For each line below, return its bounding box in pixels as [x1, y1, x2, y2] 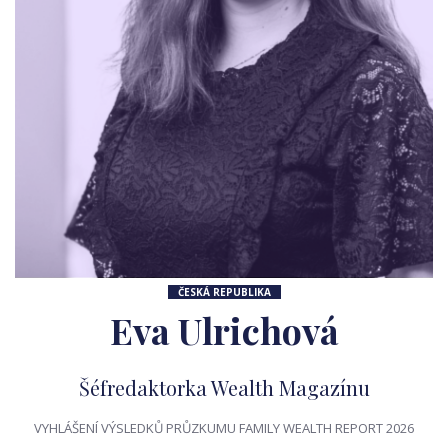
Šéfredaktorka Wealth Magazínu [78, 374, 370, 401]
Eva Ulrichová [109, 306, 339, 354]
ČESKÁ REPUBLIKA [177, 285, 271, 299]
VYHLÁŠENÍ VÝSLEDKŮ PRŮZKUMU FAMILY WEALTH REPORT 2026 [34, 419, 414, 437]
